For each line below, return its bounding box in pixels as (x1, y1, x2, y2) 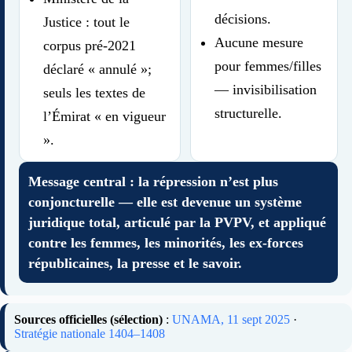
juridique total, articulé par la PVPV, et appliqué (28, 214, 326, 231)
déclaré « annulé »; (43, 61, 152, 78)
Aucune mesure (214, 35, 303, 51)
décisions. (214, 11, 271, 27)
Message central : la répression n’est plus (28, 174, 278, 190)
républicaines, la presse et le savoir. (28, 255, 242, 272)
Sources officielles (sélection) (14, 313, 163, 327)
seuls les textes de (43, 85, 145, 101)
